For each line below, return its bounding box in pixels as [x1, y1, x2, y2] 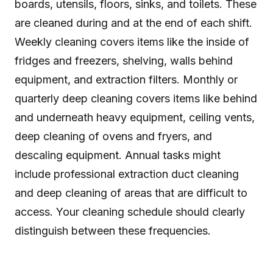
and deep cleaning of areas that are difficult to [15, 186, 247, 199]
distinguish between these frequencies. [15, 224, 211, 237]
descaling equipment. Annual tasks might [15, 148, 221, 161]
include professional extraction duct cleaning [15, 167, 239, 180]
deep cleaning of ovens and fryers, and [15, 129, 212, 143]
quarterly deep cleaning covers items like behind [15, 91, 257, 105]
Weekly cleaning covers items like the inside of [15, 35, 249, 48]
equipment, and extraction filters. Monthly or [15, 73, 238, 86]
